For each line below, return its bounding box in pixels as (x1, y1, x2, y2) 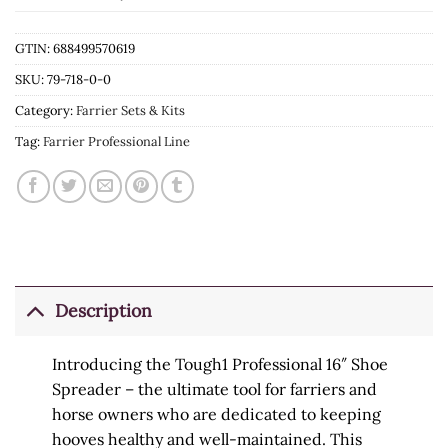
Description (55, 299, 153, 323)
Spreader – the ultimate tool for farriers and (51, 378, 377, 399)
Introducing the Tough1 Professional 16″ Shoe (51, 353, 388, 374)
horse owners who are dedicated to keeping (51, 403, 381, 424)
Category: (15, 101, 76, 119)
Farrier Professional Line (43, 132, 190, 150)
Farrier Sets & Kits (76, 101, 185, 119)
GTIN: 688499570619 (15, 39, 135, 57)
